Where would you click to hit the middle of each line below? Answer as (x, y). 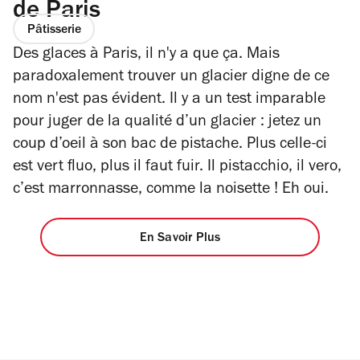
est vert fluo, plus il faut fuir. (110, 168)
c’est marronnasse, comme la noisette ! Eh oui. (173, 191)
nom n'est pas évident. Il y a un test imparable (169, 101)
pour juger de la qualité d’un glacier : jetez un (167, 123)
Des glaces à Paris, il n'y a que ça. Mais (146, 56)
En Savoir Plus (180, 238)
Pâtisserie (54, 30)
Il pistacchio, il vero (272, 168)
